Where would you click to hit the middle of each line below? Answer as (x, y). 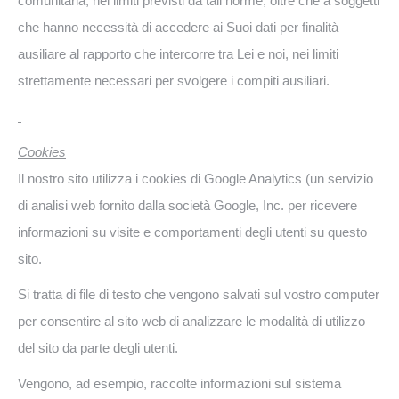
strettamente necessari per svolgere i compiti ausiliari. (174, 81)
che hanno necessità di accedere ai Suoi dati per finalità (178, 27)
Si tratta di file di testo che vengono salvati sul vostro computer (199, 294)
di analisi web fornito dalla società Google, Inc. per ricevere (187, 205)
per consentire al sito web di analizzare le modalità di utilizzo (191, 321)
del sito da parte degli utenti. (98, 348)
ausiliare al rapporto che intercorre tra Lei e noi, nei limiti (178, 54)
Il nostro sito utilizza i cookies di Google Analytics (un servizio (195, 179)
